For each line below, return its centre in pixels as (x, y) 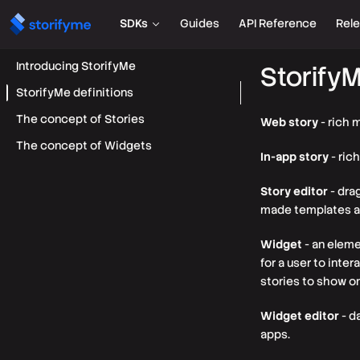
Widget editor (300, 316)
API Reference (278, 23)
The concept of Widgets (84, 145)
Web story (289, 122)
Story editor (294, 191)
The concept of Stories (80, 119)
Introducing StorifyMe (76, 66)
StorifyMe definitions (75, 92)
